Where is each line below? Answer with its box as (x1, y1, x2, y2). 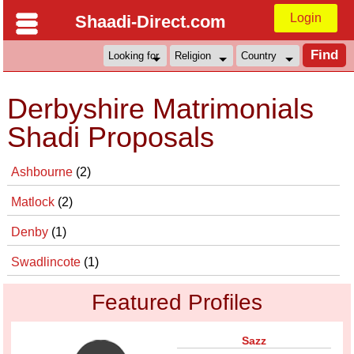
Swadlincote (11, 255, 85, 269)
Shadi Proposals (7, 121, 215, 153)
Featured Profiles (92, 290, 262, 314)
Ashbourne (11, 165, 77, 179)
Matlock (11, 195, 58, 209)
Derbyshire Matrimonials (7, 92, 314, 125)
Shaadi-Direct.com (74, 12, 226, 32)
